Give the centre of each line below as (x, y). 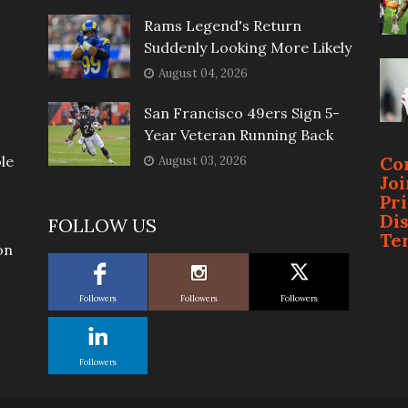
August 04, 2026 (203, 74)
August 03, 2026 (202, 161)
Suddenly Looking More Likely (247, 48)
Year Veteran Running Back (238, 135)
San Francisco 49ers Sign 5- (241, 113)
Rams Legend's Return (222, 26)
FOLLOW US (102, 226)
